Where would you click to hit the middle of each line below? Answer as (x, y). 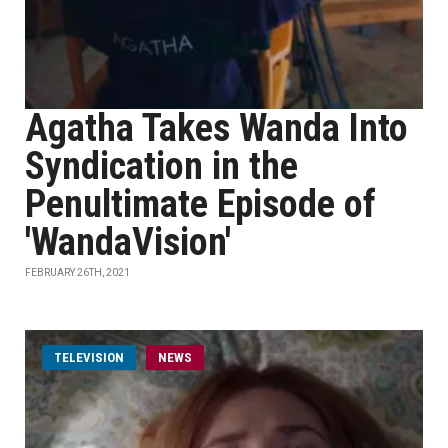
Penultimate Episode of (200, 204)
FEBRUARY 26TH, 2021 (77, 272)
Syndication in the (161, 166)
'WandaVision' (128, 242)
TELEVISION (89, 357)
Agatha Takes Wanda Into (216, 128)
